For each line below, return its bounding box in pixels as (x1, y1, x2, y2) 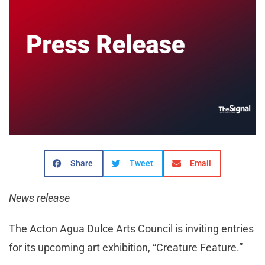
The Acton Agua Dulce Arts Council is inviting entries (9, 222, 254, 235)
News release (9, 191, 70, 204)
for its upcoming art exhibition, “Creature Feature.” (9, 241, 245, 254)
